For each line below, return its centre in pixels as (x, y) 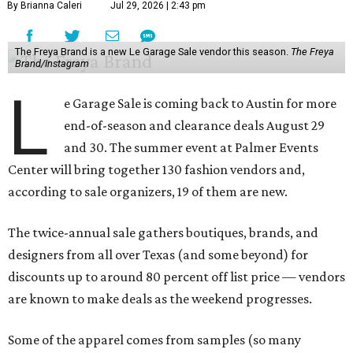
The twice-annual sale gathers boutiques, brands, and (163, 233)
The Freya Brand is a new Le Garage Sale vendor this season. (152, 52)
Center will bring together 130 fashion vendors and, (156, 170)
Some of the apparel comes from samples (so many (154, 340)
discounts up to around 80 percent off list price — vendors (176, 277)
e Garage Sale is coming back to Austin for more (201, 104)
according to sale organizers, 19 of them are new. (148, 192)
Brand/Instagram (52, 64)
